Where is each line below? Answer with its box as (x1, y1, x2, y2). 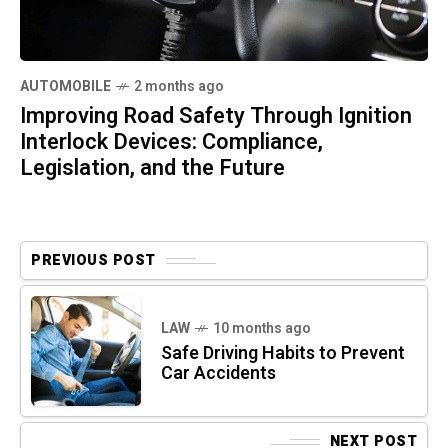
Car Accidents (161, 360, 276, 388)
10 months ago (213, 318, 311, 340)
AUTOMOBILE (20, 76, 111, 98)
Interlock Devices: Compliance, (20, 126, 323, 159)
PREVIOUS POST (31, 250, 156, 272)
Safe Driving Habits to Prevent (161, 340, 405, 368)
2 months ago (134, 76, 224, 98)
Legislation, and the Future (20, 152, 285, 185)
